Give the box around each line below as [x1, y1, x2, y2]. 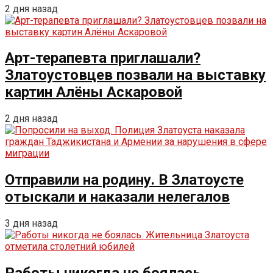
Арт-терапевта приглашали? [5, 49, 200, 67]
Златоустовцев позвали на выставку [5, 66, 266, 84]
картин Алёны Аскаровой [5, 83, 182, 101]
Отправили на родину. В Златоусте [5, 171, 244, 189]
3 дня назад [5, 218, 58, 230]
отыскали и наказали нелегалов [5, 188, 230, 206]
